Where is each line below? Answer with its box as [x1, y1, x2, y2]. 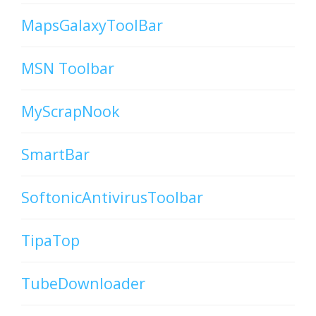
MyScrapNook [21, 101, 120, 122]
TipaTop [21, 230, 80, 251]
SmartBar [21, 144, 90, 165]
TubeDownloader [21, 273, 145, 294]
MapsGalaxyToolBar [21, 15, 163, 36]
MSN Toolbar [21, 58, 114, 79]
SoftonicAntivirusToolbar [21, 187, 203, 208]
